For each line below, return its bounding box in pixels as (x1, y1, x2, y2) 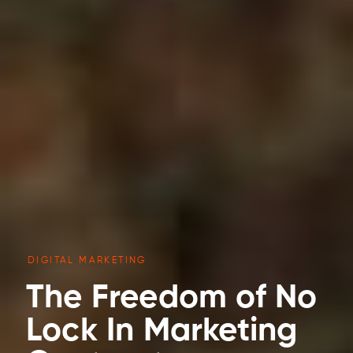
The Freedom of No (26, 282, 318, 316)
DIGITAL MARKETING (28, 256, 147, 266)
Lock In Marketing (26, 315, 298, 349)
